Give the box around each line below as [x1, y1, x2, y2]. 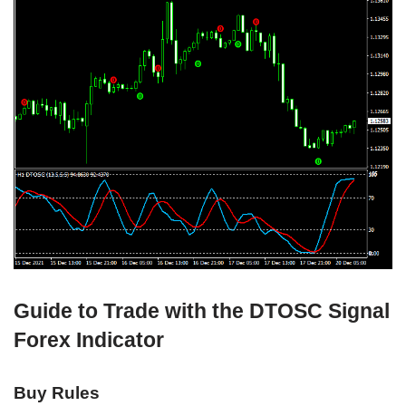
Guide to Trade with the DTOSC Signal [14, 298, 390, 323]
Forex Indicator [14, 327, 164, 352]
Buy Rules [14, 382, 100, 402]
